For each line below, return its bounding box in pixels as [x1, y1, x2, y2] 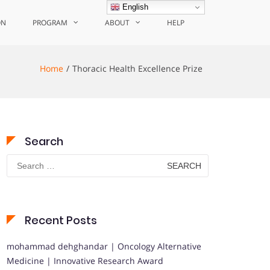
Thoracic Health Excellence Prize [72, 63, 202, 74]
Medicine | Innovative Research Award [7, 255, 163, 266]
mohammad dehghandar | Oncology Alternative [7, 240, 201, 252]
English [120, 2, 149, 11]
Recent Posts [25, 213, 97, 228]
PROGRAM [33, 17, 67, 28]
